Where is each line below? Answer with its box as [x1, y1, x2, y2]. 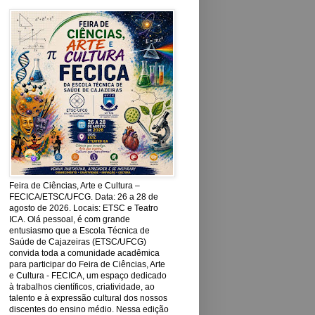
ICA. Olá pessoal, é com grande [9, 214, 130, 224]
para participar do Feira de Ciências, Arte [9, 259, 165, 269]
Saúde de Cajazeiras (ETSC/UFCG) [9, 237, 146, 247]
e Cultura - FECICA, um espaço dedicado [9, 271, 167, 281]
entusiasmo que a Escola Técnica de [9, 226, 150, 236]
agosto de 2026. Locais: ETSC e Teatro [9, 203, 158, 213]
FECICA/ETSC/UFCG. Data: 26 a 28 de [9, 192, 158, 202]
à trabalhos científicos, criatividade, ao [9, 282, 155, 292]
